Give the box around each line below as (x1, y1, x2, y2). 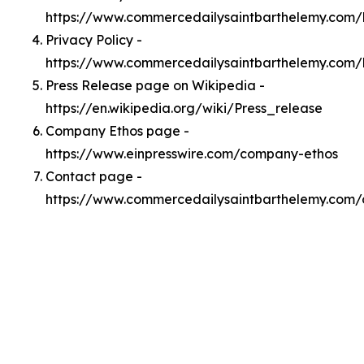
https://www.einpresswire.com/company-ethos (45, 145, 338, 162)
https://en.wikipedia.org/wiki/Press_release (45, 100, 323, 116)
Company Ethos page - (45, 123, 189, 139)
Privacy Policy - (45, 32, 142, 48)
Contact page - (45, 168, 142, 184)
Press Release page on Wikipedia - (45, 77, 265, 93)
